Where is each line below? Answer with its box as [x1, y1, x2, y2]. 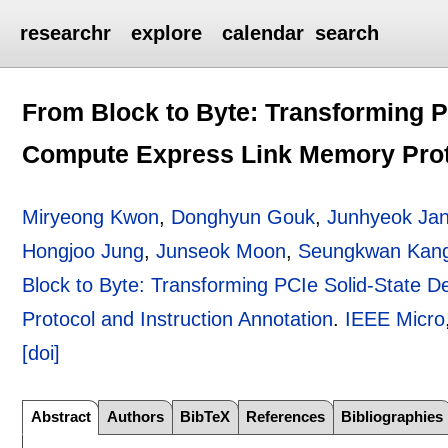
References [246, 408, 326, 426]
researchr [20, 22, 112, 44]
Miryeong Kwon [22, 205, 160, 228]
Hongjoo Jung [22, 239, 145, 262]
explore [131, 22, 203, 44]
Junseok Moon [156, 239, 287, 262]
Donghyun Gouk [171, 205, 316, 228]
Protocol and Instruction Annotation [22, 307, 334, 330]
